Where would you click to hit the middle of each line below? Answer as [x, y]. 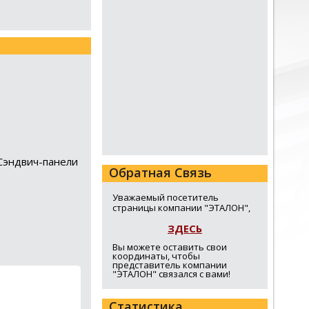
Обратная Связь [160, 172]
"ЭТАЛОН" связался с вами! [171, 274]
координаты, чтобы [156, 256]
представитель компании [170, 265]
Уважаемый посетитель [166, 197]
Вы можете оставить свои [170, 247]
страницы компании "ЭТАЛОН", [181, 208]
